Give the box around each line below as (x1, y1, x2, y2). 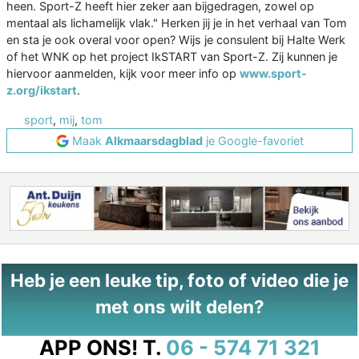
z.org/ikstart (6, 83, 77, 98)
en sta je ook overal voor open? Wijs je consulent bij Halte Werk (6, 33, 345, 47)
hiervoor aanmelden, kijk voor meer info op (6, 67, 240, 81)
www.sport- (240, 67, 307, 81)
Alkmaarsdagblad (104, 134, 203, 148)
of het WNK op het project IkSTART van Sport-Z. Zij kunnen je (6, 50, 337, 64)
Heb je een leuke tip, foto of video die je (10, 269, 349, 292)
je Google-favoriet (202, 134, 304, 148)
